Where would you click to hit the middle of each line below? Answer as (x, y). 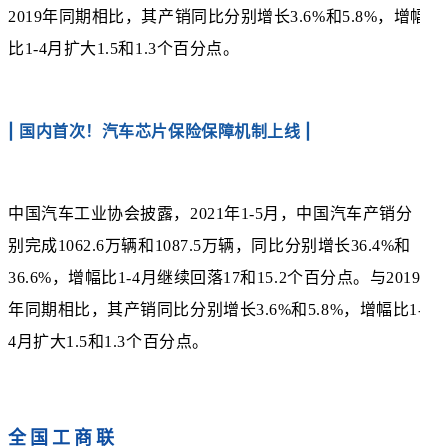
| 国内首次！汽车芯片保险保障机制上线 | (160, 131)
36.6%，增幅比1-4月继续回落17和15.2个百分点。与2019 (214, 278)
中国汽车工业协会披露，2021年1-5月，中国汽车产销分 (210, 214)
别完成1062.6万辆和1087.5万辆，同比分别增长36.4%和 (209, 246)
